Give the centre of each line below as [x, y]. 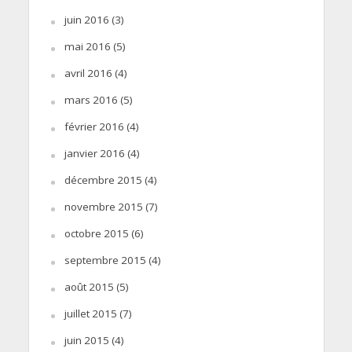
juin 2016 [86, 19]
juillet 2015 [90, 313]
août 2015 [89, 286]
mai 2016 [87, 46]
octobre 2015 [96, 233]
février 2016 [94, 126]
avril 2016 [88, 73]
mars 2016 [91, 99]
